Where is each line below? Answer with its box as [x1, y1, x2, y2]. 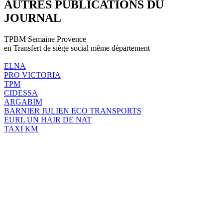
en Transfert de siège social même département [4, 43, 150, 52]
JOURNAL [4, 11, 61, 24]
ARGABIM [4, 97, 42, 106]
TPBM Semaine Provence [4, 34, 86, 43]
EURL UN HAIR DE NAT [4, 115, 92, 124]
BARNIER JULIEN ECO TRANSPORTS [4, 106, 141, 115]
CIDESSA [4, 88, 38, 97]
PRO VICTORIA [4, 70, 61, 79]
